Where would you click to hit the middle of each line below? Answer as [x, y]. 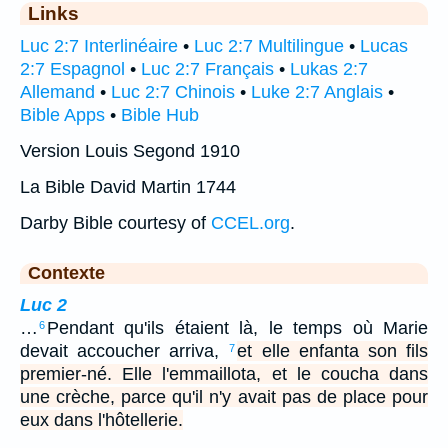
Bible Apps [62, 115]
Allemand [57, 92]
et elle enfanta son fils [333, 351]
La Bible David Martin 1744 [128, 187]
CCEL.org [250, 223]
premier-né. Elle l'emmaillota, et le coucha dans [224, 374]
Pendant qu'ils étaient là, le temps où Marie [237, 328]
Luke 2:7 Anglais [317, 92]
